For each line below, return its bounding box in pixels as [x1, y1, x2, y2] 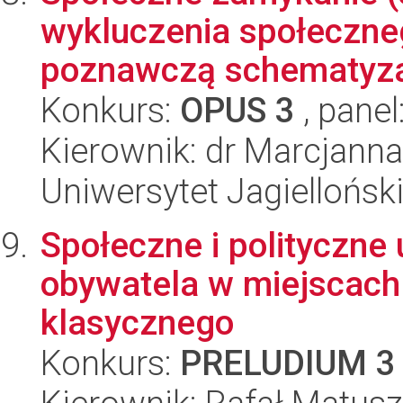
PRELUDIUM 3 [180, 343, 396, 383]
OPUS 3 [180, 90, 295, 130]
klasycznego [40, 302, 234, 343]
